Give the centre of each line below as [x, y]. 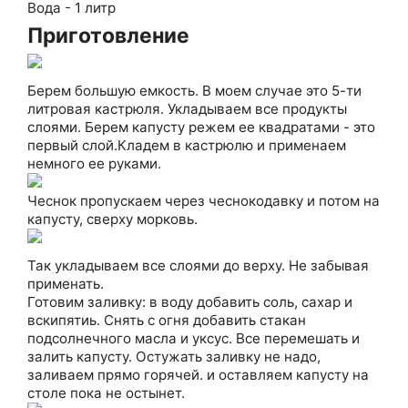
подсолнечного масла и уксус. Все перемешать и [194, 338]
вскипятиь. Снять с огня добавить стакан [167, 320]
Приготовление [108, 36]
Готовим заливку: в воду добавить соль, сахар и [190, 302]
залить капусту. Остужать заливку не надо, [174, 357]
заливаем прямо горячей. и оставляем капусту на [198, 375]
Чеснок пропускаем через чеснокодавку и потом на [204, 201]
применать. [66, 284]
